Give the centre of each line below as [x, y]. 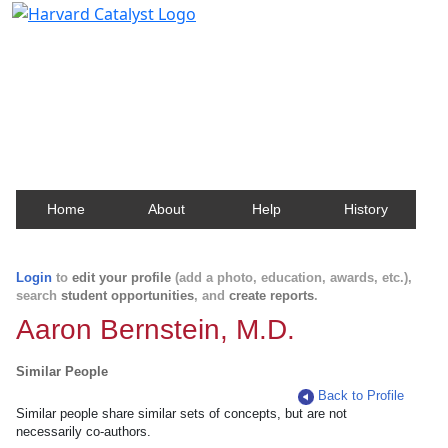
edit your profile [121, 277]
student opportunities [127, 295]
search [38, 295]
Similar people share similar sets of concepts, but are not [181, 413]
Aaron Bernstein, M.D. [155, 329]
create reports [271, 295]
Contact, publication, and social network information [223, 74]
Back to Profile [361, 395]
